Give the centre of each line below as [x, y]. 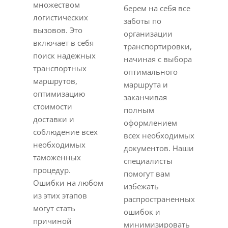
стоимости [52, 106]
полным [139, 110]
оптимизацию [59, 94]
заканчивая [146, 97]
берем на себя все [157, 8]
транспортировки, [158, 46]
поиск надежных [64, 55]
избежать [141, 186]
